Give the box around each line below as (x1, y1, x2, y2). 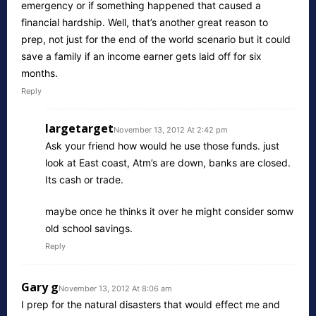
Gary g (21, 279, 59, 295)
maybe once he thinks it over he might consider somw (45, 205, 293, 217)
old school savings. (45, 221, 133, 234)
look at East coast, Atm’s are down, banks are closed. (45, 156, 291, 169)
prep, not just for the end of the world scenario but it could (21, 32, 291, 45)
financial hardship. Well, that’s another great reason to (21, 16, 268, 28)
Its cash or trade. (45, 173, 123, 186)
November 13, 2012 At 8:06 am (59, 283, 172, 293)
